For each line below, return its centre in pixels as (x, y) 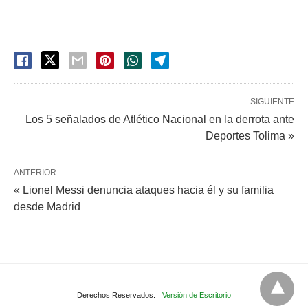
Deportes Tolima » (250, 136)
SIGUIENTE (272, 102)
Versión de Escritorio (197, 295)
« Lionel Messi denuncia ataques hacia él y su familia (144, 190)
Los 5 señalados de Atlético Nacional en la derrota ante (160, 119)
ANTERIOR (35, 173)
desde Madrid (47, 207)
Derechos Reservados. (116, 295)
